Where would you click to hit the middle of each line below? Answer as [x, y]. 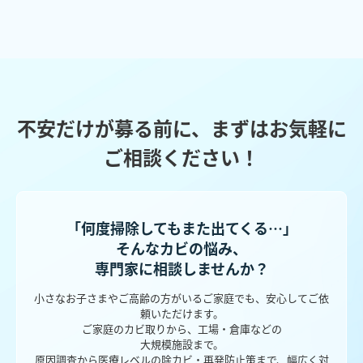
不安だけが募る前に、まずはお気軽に [181, 127]
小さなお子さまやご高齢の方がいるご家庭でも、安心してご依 [181, 297]
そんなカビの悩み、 [181, 248]
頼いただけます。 [181, 313]
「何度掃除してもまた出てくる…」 [181, 227]
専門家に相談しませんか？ [181, 268]
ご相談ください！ [181, 156]
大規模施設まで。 [181, 344]
